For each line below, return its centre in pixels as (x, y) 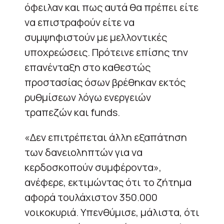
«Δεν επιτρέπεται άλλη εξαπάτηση (106, 137)
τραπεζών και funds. (72, 112)
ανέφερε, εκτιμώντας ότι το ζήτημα (108, 182)
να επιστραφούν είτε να (79, 22)
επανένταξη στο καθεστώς (87, 67)
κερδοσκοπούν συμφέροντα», (93, 167)
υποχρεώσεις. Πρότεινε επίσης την (106, 52)
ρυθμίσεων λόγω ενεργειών (88, 97)
